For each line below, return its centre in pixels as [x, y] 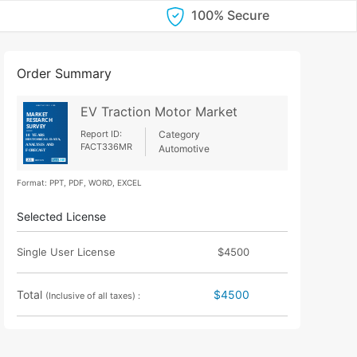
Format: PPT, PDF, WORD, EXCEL [80, 183]
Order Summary [65, 73]
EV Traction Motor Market [159, 111]
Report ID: [102, 133]
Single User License [67, 252]
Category [180, 134]
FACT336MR [107, 146]
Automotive [184, 148]
